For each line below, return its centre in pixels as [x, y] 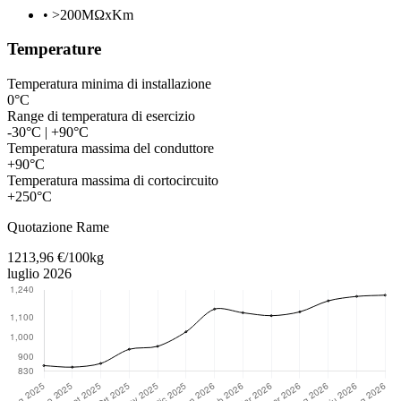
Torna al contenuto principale [89, 212]
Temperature [54, 49]
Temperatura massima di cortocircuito [113, 181]
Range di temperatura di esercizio [101, 116]
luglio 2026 [39, 274]
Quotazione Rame [58, 227]
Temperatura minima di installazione [109, 84]
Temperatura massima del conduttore [111, 149]
